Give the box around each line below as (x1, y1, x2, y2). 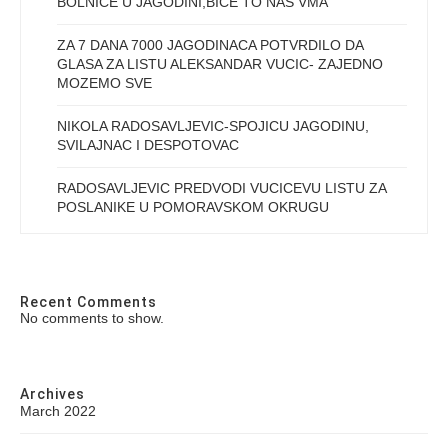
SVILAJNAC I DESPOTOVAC (57, 137, 239, 154)
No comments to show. (20, 310, 164, 327)
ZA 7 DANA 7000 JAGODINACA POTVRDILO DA (57, 37, 363, 54)
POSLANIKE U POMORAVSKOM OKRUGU (57, 199, 329, 216)
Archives (20, 386, 85, 403)
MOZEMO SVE (57, 75, 152, 92)
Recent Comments (20, 294, 157, 311)
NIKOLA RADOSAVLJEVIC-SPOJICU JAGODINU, (57, 118, 369, 135)
